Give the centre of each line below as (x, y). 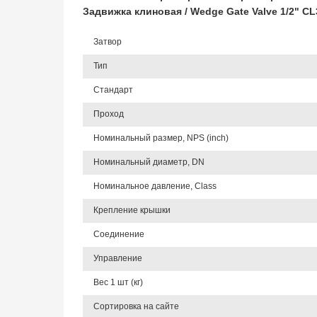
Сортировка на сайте (136, 306)
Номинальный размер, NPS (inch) (161, 138)
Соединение (119, 234)
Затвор (107, 42)
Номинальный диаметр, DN (149, 162)
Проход (108, 114)
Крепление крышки (132, 210)
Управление (117, 258)
